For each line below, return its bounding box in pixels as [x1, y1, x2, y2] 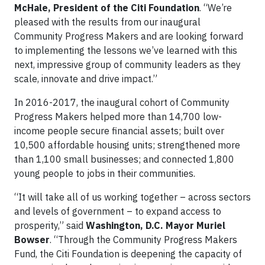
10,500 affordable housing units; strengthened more [14, 139, 240, 151]
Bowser [14, 234, 50, 245]
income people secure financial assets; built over [14, 125, 224, 137]
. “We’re [199, 2, 232, 14]
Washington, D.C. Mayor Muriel [86, 219, 225, 231]
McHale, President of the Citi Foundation [14, 2, 199, 14]
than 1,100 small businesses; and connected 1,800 [14, 153, 234, 165]
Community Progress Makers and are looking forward [14, 30, 243, 42]
